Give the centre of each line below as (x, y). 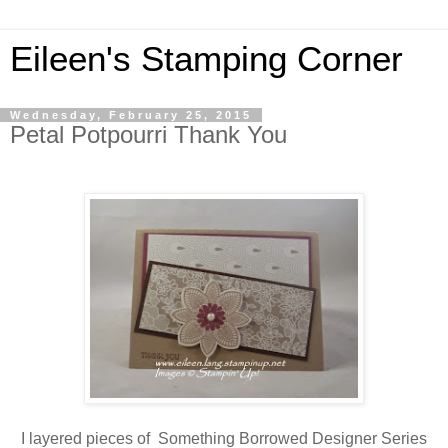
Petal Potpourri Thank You (148, 134)
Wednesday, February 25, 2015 (131, 115)
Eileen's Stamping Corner (206, 59)
